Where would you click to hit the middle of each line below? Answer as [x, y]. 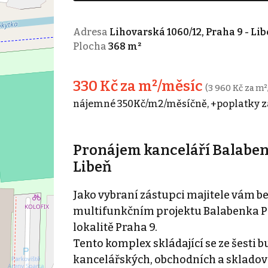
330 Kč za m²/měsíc [139, 86]
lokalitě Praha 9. [115, 227]
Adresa [91, 32]
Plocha [90, 46]
